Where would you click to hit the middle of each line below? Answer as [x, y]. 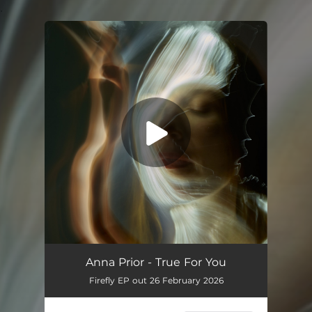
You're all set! [116, 56]
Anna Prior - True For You [156, 262]
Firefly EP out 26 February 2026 [156, 280]
